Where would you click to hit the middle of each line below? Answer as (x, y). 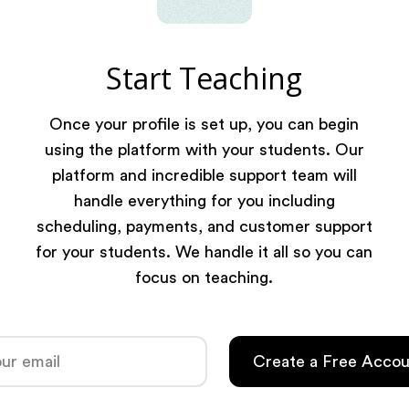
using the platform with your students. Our (204, 150)
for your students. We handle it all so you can (204, 252)
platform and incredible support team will (204, 175)
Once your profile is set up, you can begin (204, 124)
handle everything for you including (204, 201)
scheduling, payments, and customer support (204, 226)
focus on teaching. (204, 278)
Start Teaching (204, 78)
